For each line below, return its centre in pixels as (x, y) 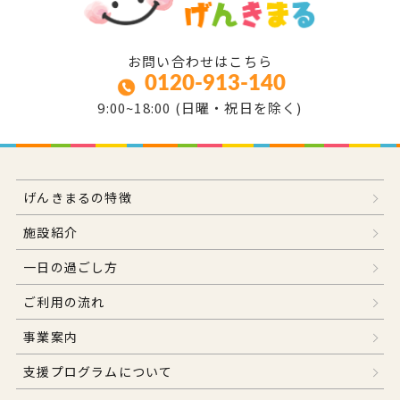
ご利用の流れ (64, 302)
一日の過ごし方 (71, 267)
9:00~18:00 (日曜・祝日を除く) (200, 108)
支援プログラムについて (98, 372)
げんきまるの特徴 (78, 198)
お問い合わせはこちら (200, 62)
